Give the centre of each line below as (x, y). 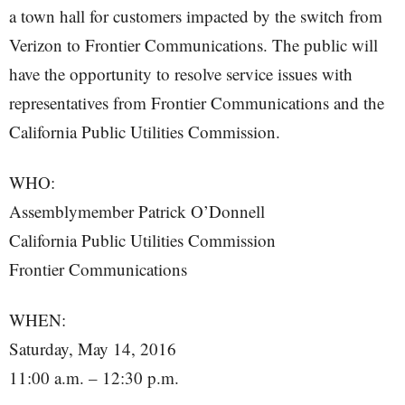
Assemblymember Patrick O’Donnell (137, 211)
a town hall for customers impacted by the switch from (196, 16)
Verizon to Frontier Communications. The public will (193, 45)
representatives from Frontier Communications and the (197, 103)
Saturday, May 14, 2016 (93, 348)
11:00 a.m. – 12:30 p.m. (94, 377)
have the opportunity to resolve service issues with (181, 74)
